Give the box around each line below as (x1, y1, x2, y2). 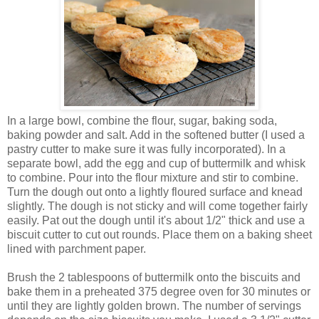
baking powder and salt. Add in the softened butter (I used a (7, 129, 305, 142)
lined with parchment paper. (7, 243, 146, 256)
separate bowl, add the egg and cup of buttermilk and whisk (7, 157, 305, 170)
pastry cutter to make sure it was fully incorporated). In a (7, 143, 286, 156)
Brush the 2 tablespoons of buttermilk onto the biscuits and (7, 271, 300, 284)
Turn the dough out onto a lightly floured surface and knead (7, 186, 303, 199)
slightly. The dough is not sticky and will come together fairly (7, 200, 308, 213)
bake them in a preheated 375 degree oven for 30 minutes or (7, 286, 310, 298)
